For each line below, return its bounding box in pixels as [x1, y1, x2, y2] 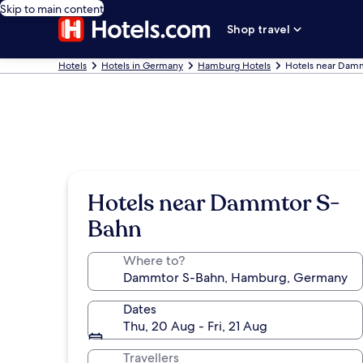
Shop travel [227, 22, 291, 36]
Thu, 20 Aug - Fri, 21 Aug [123, 318, 267, 335]
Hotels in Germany [101, 59, 183, 72]
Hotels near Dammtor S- [88, 188, 340, 219]
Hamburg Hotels [198, 59, 271, 72]
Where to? [123, 252, 185, 269]
